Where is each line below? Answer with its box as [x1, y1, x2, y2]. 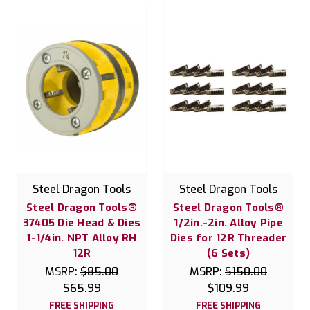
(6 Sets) [207, 246, 250, 260]
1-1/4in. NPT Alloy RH [26, 230, 137, 245]
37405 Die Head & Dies [22, 215, 141, 230]
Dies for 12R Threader [170, 230, 287, 245]
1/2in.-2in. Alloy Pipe [174, 215, 283, 230]
